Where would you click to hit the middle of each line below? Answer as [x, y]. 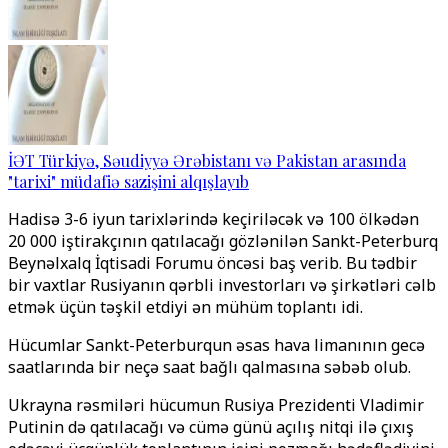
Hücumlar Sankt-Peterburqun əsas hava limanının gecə [216, 345]
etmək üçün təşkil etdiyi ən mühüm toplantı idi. [185, 307]
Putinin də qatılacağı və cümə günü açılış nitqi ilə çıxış [211, 427]
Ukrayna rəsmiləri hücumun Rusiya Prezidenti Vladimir [216, 405]
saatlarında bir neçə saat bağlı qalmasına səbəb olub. [209, 367]
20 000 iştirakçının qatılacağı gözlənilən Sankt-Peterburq [223, 241]
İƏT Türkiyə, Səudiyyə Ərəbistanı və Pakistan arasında [207, 160]
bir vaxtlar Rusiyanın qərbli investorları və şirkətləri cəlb [222, 285]
